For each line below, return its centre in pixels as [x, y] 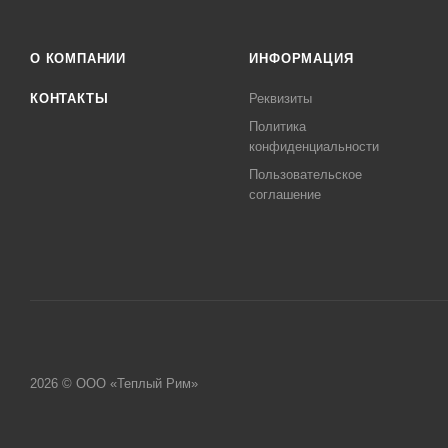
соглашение [285, 194]
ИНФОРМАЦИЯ [301, 58]
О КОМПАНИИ [78, 58]
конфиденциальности [314, 146]
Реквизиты [281, 98]
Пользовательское [306, 174]
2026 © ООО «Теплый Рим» [114, 383]
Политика [278, 126]
